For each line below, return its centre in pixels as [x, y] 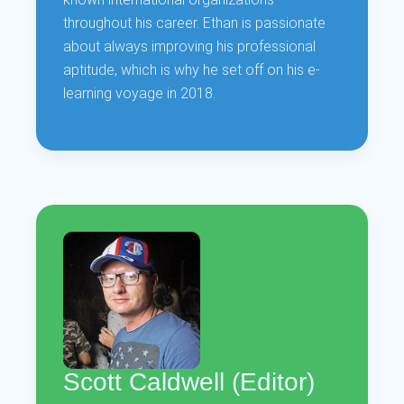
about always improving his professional [190, 46]
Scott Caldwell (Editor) [189, 381]
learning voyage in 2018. [140, 93]
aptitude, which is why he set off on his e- [192, 69]
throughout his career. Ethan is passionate [195, 23]
